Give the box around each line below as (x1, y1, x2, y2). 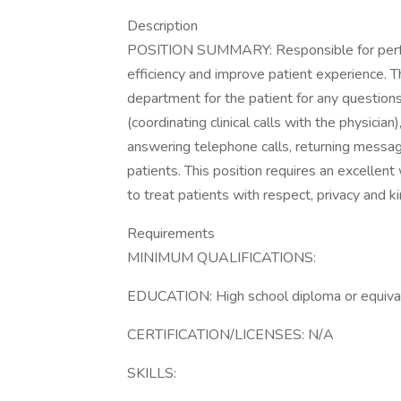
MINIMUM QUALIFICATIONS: (127, 248, 316, 268)
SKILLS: (127, 363, 176, 383)
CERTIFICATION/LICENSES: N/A (127, 325, 334, 345)
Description (127, 16, 198, 36)
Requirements (127, 224, 215, 243)
